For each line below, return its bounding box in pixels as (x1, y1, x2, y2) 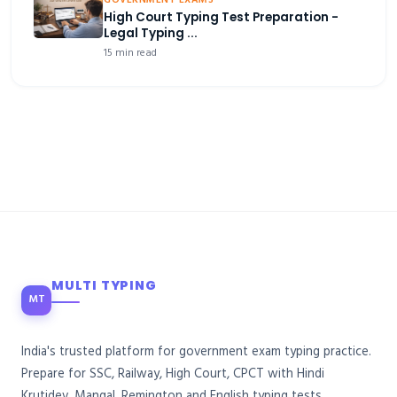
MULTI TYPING (51, 276, 157, 295)
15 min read (104, 45, 157, 62)
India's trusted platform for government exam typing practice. (21, 341, 371, 363)
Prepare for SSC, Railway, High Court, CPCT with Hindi (21, 363, 324, 385)
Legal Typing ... (104, 25, 198, 43)
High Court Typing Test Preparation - (104, 9, 339, 27)
